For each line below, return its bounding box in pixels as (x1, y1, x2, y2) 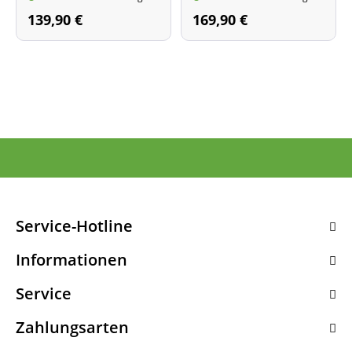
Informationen (16, 249, 127, 270)
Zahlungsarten (16, 317, 129, 338)
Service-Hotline (16, 215, 133, 236)
